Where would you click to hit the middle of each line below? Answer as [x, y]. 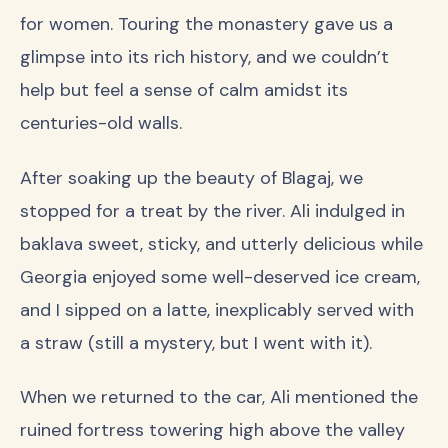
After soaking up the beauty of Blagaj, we [191, 177]
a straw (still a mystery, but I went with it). [196, 342]
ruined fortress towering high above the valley [212, 430]
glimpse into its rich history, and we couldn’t [204, 57]
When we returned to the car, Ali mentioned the [219, 397]
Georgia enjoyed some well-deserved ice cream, [220, 276]
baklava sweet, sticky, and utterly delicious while [221, 243]
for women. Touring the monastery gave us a [206, 24]
